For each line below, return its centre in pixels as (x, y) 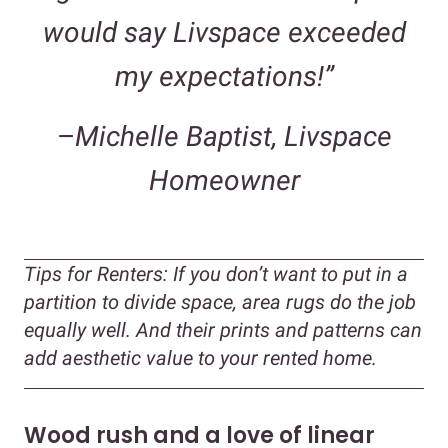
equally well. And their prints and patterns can (223, 330)
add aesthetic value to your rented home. (203, 358)
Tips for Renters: (96, 274)
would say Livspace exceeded (224, 33)
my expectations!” (224, 77)
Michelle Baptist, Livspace (233, 137)
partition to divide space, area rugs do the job (220, 302)
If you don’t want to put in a (288, 274)
